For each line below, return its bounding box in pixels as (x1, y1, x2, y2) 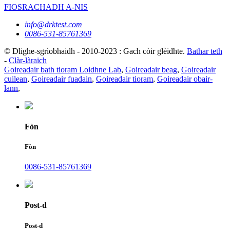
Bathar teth (187, 46, 222, 55)
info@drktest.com (25, 20, 82, 29)
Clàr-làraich (9, 55, 47, 65)
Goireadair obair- (157, 74, 213, 83)
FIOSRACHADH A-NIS (4, 2, 88, 11)
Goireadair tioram (96, 74, 153, 83)
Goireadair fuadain (31, 74, 92, 83)
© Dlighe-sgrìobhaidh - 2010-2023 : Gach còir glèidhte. (4, 46, 185, 55)
